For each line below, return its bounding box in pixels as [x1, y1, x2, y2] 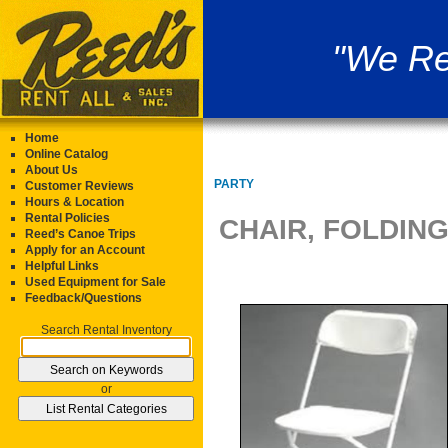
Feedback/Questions [25, 291, 142, 305]
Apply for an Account [25, 243, 145, 257]
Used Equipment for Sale [25, 275, 166, 289]
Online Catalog [25, 147, 108, 161]
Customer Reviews [25, 179, 134, 193]
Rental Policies [25, 211, 110, 225]
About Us [25, 163, 78, 177]
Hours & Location [25, 195, 124, 209]
